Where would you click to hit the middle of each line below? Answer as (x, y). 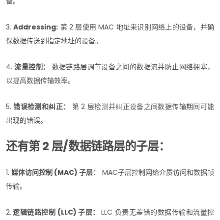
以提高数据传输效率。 (40, 80)
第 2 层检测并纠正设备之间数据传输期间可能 (142, 106)
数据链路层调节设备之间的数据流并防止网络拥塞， (132, 67)
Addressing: (36, 27)
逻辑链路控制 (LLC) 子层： (56, 212)
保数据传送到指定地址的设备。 (54, 41)
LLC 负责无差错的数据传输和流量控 (158, 212)
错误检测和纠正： (42, 106)
